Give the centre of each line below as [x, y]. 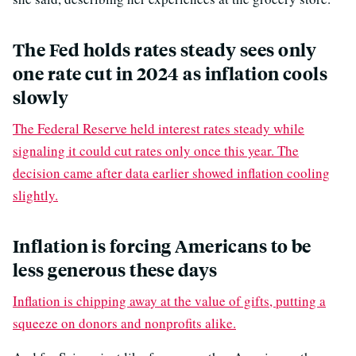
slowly [41, 97]
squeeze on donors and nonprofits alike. [124, 323]
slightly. [35, 195]
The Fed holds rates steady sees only [165, 49]
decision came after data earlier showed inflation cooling [171, 172]
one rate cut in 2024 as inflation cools [170, 73]
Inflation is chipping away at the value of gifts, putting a [169, 300]
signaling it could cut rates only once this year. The [156, 150]
